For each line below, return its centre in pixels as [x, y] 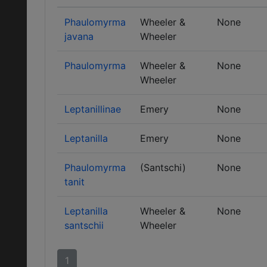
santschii [84, 225]
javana [79, 36]
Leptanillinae [93, 109]
